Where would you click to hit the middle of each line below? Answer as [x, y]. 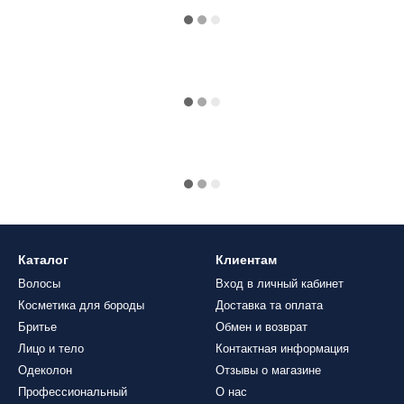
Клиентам [246, 260]
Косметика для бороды [81, 305]
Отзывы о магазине [268, 370]
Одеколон [45, 370]
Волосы [39, 284]
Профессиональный [73, 392]
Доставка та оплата [269, 305]
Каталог [43, 260]
